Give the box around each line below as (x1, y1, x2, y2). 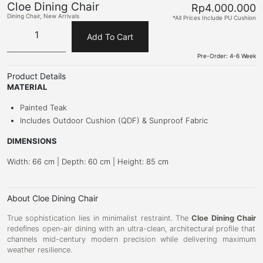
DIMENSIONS (7, 136, 57, 146)
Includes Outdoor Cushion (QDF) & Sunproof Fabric (20, 116, 208, 126)
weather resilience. (7, 245, 72, 255)
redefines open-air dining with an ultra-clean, (7, 224, 167, 234)
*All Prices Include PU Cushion (173, 14, 256, 22)
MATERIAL (7, 82, 47, 92)
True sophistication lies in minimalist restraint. (7, 214, 173, 223)
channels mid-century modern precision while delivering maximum (7, 235, 256, 244)
